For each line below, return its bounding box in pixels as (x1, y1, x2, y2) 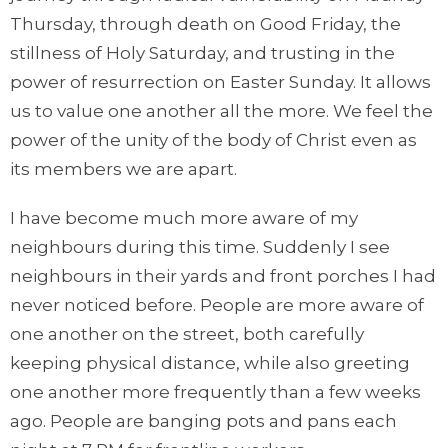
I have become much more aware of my (10, 207, 358, 228)
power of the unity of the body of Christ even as (10, 129, 417, 150)
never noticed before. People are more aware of (10, 294, 424, 315)
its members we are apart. (10, 158, 237, 179)
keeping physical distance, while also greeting (10, 352, 410, 373)
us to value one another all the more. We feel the (10, 100, 433, 121)
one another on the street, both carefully (10, 323, 364, 344)
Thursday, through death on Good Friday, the (10, 13, 401, 34)
